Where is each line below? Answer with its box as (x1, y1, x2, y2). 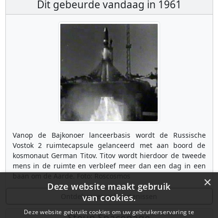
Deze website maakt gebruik (47, 181, 171, 192)
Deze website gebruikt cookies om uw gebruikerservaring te (23, 208, 195, 216)
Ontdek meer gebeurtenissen (61, 191, 157, 201)
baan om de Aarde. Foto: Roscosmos (12, 171, 130, 181)
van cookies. (82, 192, 136, 203)
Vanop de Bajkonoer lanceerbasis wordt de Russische (12, 130, 206, 140)
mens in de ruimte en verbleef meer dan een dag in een (12, 161, 206, 171)
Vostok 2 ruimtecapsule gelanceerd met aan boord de (12, 141, 206, 150)
